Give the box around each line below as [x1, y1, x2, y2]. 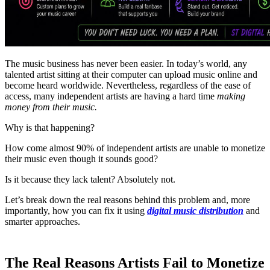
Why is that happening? [5, 122, 95, 133]
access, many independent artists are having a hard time [5, 90, 217, 101]
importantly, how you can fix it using [5, 205, 147, 216]
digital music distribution [147, 205, 243, 216]
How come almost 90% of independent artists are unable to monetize [5, 142, 265, 153]
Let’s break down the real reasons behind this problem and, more [5, 194, 250, 205]
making [217, 90, 245, 101]
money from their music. [5, 101, 97, 112]
